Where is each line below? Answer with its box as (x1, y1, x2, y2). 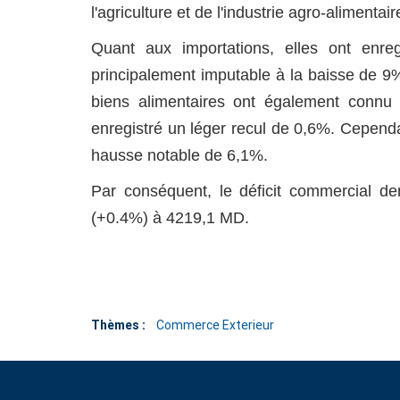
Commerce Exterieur (156, 318, 274, 332)
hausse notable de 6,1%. (91, 146, 268, 164)
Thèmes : (91, 318, 146, 332)
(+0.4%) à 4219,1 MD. (91, 209, 249, 227)
